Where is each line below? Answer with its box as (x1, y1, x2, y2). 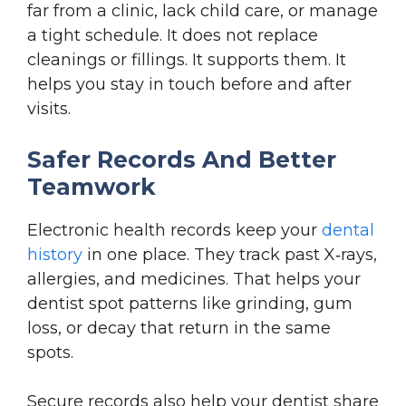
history (27, 244, 82, 265)
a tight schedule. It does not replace (27, 24, 318, 45)
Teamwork (27, 172, 156, 200)
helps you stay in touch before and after (27, 73, 352, 94)
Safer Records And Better (27, 145, 336, 173)
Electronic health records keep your (27, 219, 322, 240)
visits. (27, 98, 71, 119)
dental (322, 219, 374, 240)
